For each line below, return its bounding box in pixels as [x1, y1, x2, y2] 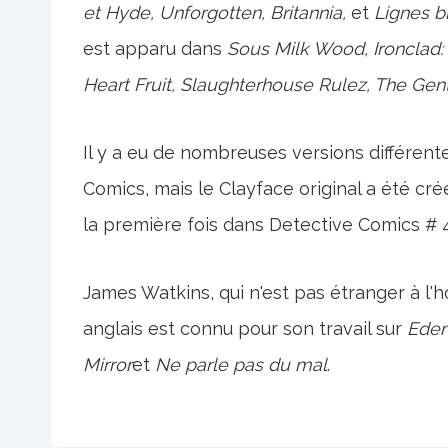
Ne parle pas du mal [155, 353, 327, 375]
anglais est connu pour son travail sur [83, 317, 407, 339]
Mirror [83, 353, 132, 375]
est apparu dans [83, 37, 227, 59]
